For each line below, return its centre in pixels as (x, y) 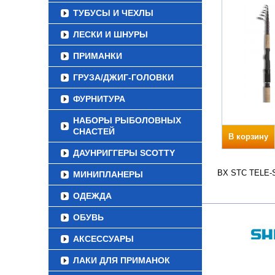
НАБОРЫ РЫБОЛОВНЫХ (127, 120)
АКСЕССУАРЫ (103, 239)
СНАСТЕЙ (94, 131)
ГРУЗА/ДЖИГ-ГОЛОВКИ (123, 77)
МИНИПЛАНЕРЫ (108, 174)
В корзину (248, 137)
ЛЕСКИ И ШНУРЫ (110, 34)
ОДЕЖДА (92, 196)
